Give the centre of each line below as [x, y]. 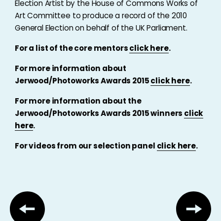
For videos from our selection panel [86, 146]
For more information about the [78, 101]
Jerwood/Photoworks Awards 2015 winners [100, 113]
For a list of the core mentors [72, 48]
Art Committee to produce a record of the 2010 [101, 16]
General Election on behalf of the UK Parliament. [101, 28]
